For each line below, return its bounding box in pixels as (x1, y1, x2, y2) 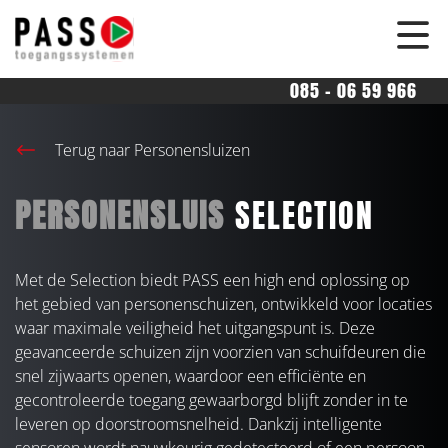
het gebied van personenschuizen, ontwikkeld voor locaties (15, 293, 432, 316)
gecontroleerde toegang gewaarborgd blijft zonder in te (15, 389, 408, 412)
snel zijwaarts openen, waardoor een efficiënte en (15, 365, 366, 388)
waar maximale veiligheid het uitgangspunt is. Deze (15, 317, 375, 340)
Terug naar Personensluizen (51, 139, 250, 162)
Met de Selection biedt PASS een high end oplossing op (15, 269, 410, 292)
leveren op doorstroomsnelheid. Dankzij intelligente (15, 413, 382, 436)
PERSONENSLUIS (15, 191, 225, 241)
